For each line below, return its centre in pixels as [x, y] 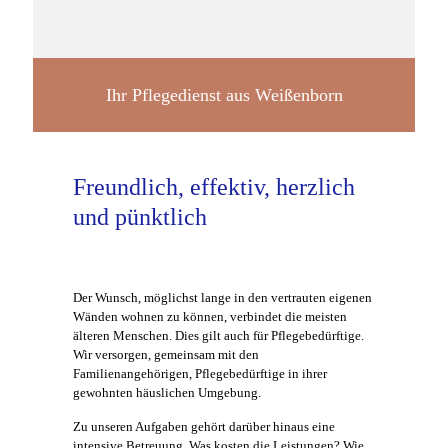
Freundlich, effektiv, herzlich [214, 187]
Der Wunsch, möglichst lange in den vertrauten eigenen [222, 298]
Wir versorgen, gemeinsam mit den [166, 355]
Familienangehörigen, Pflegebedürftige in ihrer [200, 374]
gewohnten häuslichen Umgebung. [167, 393]
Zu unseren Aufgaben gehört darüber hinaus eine [204, 427]
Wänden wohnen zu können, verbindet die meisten [210, 317]
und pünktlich [140, 217]
